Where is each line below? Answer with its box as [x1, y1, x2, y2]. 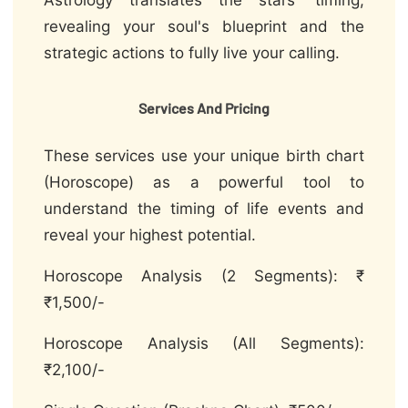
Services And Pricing [138, 99, 270, 117]
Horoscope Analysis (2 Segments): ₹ [44, 267, 364, 286]
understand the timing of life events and [44, 199, 364, 219]
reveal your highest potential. [44, 226, 256, 245]
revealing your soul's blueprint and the [44, 17, 364, 36]
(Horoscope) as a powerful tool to [44, 173, 364, 192]
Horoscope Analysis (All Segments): [44, 334, 364, 353]
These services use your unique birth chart [44, 147, 364, 166]
